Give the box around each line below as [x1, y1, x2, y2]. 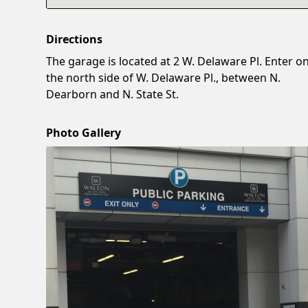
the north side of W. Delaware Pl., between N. [46, 69, 281, 85]
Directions [46, 31, 103, 47]
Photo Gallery [46, 124, 122, 140]
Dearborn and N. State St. [46, 86, 179, 102]
